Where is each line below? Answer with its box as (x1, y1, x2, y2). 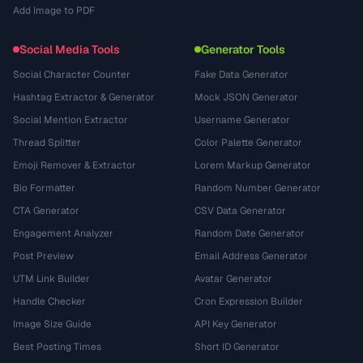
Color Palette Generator (194, 136, 302, 149)
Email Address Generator (194, 250, 308, 263)
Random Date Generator (194, 227, 305, 240)
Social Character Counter (13, 68, 130, 81)
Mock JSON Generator (194, 91, 298, 104)
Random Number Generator (194, 181, 321, 194)
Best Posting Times (13, 340, 101, 353)
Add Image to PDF (13, 4, 95, 17)
